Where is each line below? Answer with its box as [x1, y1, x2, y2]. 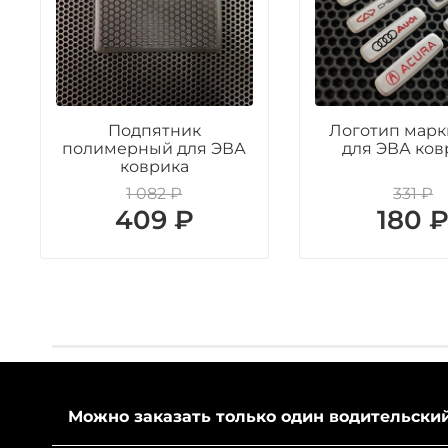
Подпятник [107, 121, 201, 141]
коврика [119, 157, 189, 177]
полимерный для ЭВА [62, 139, 247, 159]
